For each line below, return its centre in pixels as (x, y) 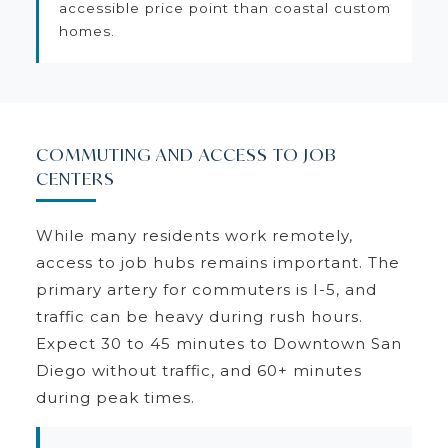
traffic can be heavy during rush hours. (199, 316)
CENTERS (75, 178)
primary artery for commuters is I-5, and (206, 289)
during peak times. (115, 397)
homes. (86, 30)
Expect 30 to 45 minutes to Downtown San (218, 343)
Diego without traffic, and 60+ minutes (198, 370)
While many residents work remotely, (194, 235)
